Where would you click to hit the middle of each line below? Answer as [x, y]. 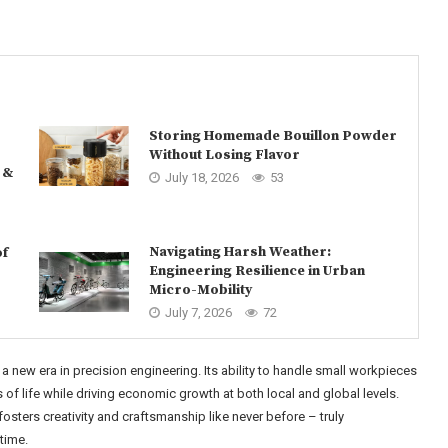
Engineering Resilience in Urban [256, 271]
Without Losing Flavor [224, 154]
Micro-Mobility [200, 290]
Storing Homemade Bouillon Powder [272, 135]
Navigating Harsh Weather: [239, 252]
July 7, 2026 [198, 312]
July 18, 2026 [201, 177]
